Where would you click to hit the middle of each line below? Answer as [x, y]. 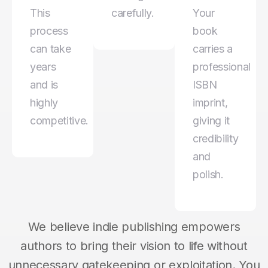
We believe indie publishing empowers [134, 226]
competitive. [60, 120]
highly [44, 102]
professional [222, 66]
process [49, 31]
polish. [208, 174]
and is [44, 84]
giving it [211, 120]
